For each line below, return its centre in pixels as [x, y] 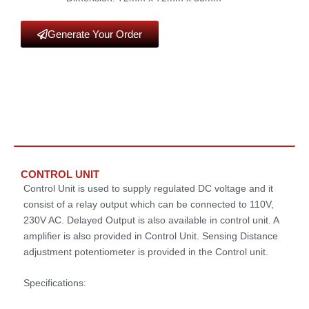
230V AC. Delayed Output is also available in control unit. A [151, 220]
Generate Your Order [95, 34]
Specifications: [55, 283]
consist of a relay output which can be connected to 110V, [149, 204]
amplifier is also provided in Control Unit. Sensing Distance [151, 236]
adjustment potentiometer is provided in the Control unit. [146, 251]
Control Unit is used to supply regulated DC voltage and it [148, 188]
